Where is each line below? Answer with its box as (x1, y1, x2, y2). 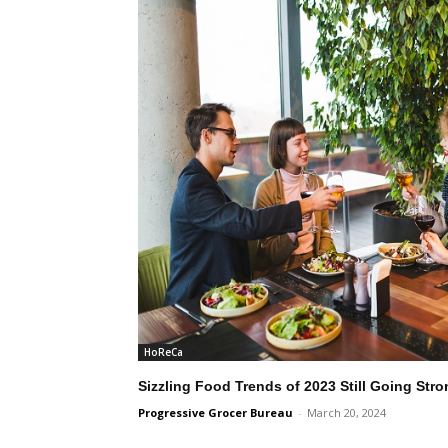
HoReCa (144, 345, 183, 359)
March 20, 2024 (307, 405, 386, 420)
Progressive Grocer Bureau (138, 405, 293, 420)
